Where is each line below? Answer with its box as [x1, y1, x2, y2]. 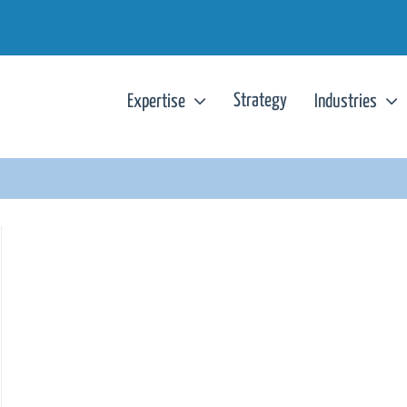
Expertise [127, 92, 185, 111]
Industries [314, 92, 377, 111]
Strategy [233, 92, 287, 110]
